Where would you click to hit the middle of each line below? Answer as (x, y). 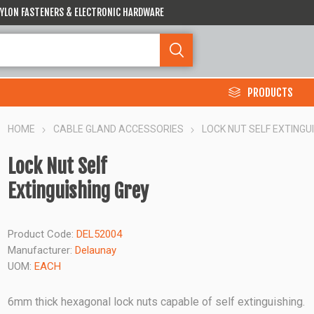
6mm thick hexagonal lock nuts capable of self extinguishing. (157, 302)
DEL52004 (100, 234)
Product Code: (41, 234)
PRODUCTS (270, 92)
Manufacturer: (40, 250)
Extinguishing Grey (78, 191)
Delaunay (96, 250)
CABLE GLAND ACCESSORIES (119, 129)
